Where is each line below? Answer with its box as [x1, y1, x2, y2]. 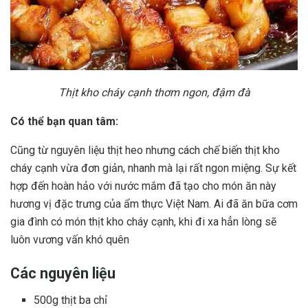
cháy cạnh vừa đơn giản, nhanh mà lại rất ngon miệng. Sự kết [10, 161, 296, 175]
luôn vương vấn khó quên [10, 232, 129, 246]
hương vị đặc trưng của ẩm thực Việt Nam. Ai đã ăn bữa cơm [10, 197, 298, 210]
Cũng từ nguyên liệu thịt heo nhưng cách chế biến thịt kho [10, 143, 280, 157]
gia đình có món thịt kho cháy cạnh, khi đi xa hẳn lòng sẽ [10, 214, 276, 228]
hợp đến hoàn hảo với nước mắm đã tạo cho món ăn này [10, 179, 276, 192]
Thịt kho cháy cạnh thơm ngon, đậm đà [58, 85, 250, 99]
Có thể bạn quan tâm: [10, 114, 118, 128]
